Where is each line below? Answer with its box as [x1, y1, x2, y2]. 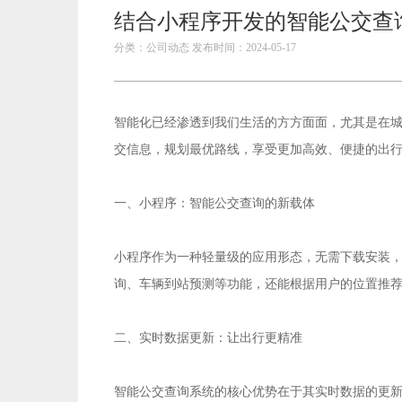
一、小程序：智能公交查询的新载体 [114, 197, 315, 211]
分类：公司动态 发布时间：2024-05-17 [114, 41, 296, 55]
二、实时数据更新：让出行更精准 [114, 331, 302, 345]
